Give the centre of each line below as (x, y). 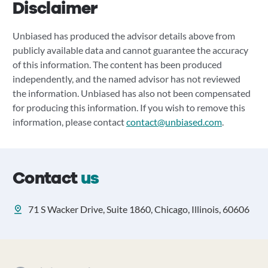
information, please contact (69, 122)
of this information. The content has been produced (117, 64)
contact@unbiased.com (174, 122)
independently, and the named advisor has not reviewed (126, 79)
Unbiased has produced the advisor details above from (124, 36)
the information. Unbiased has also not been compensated (131, 93)
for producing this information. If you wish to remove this (129, 107)
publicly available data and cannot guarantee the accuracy (130, 50)
